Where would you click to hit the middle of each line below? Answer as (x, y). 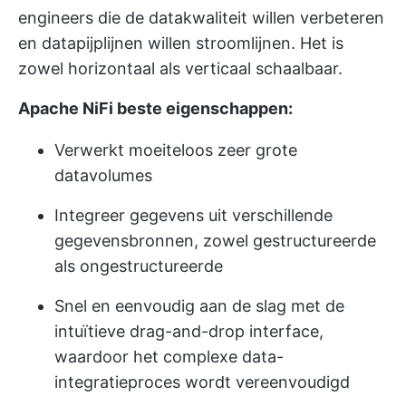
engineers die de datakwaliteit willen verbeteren (201, 18)
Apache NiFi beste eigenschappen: (155, 109)
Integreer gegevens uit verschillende (193, 216)
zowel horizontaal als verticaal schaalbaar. (180, 69)
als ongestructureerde (139, 266)
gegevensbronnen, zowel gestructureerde (215, 241)
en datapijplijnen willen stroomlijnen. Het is (181, 43)
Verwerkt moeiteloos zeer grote (176, 150)
